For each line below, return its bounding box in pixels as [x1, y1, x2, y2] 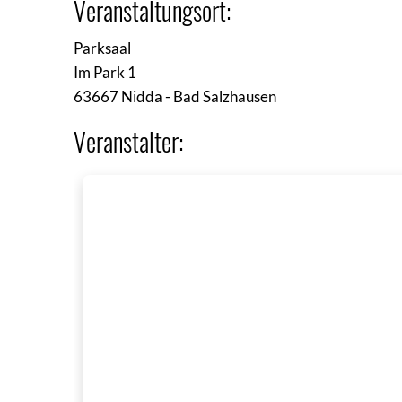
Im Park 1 [74, 62, 136, 82]
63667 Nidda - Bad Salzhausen [74, 86, 276, 106]
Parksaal [74, 38, 134, 57]
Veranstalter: [74, 122, 183, 160]
